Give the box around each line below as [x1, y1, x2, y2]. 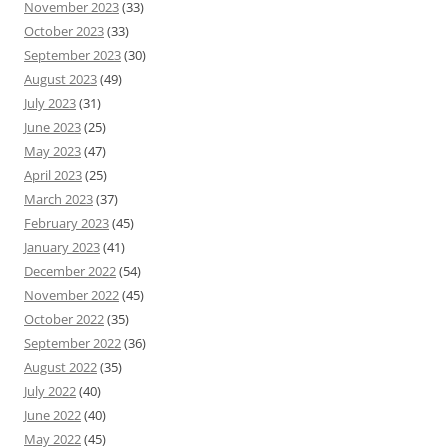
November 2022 [24, 285, 119, 304]
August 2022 [24, 357, 97, 376]
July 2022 [24, 381, 76, 400]
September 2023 [24, 45, 121, 64]
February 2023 [24, 213, 109, 232]
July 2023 [24, 93, 76, 112]
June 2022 [24, 405, 81, 424]
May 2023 [24, 141, 81, 160]
